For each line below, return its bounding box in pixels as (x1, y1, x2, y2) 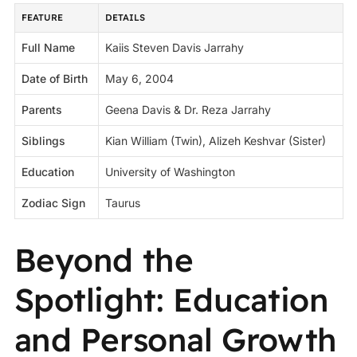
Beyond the (14, 240, 194, 280)
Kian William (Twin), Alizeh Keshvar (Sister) (105, 133, 327, 147)
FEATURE (22, 11, 64, 23)
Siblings (22, 133, 66, 147)
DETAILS (105, 11, 146, 23)
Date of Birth (22, 71, 88, 85)
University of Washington (105, 164, 236, 178)
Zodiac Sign (22, 195, 86, 210)
